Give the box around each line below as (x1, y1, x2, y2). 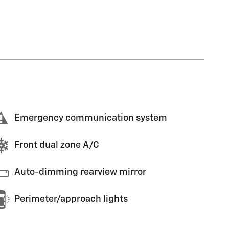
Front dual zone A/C (14, 141, 99, 150)
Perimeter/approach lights (14, 195, 128, 204)
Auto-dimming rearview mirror (14, 168, 146, 177)
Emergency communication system (14, 113, 167, 123)
